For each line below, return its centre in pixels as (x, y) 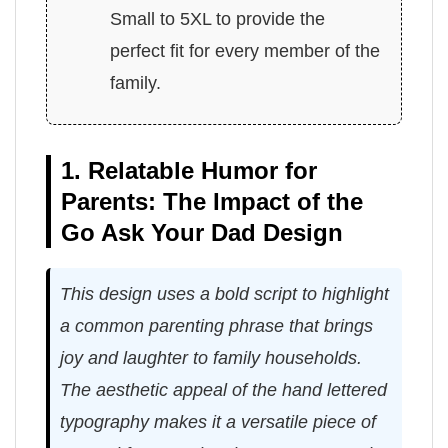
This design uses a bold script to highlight (224, 294)
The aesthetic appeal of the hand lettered (223, 390)
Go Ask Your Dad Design (202, 233)
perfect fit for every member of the (245, 51)
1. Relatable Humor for (189, 171)
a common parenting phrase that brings (216, 326)
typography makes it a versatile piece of (218, 422)
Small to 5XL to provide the (218, 19)
